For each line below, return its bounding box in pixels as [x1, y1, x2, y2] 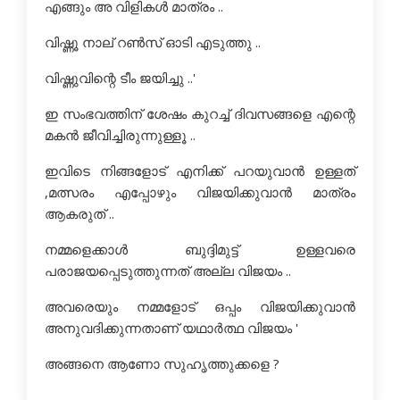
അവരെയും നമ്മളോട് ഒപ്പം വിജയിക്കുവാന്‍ [45, 297, 355, 315]
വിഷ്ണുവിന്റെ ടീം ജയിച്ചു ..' [45, 69, 196, 87]
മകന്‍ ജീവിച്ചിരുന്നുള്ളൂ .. [45, 126, 196, 144]
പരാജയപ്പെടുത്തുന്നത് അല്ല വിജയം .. [45, 262, 291, 279]
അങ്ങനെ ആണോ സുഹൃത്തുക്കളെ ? [45, 354, 279, 372]
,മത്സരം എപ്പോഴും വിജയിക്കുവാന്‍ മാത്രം [45, 183, 355, 201]
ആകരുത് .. [45, 204, 114, 222]
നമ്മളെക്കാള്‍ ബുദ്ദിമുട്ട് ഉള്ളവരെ [45, 240, 355, 258]
